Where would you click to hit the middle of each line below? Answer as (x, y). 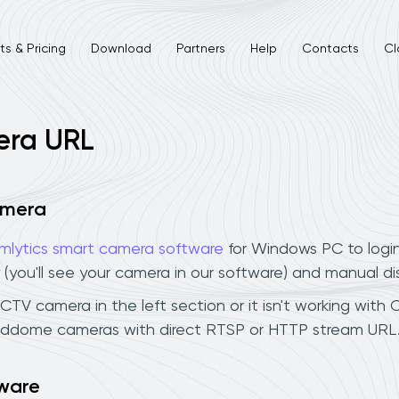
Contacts (330, 49)
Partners (200, 49)
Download (121, 49)
